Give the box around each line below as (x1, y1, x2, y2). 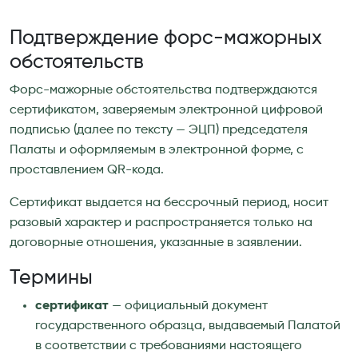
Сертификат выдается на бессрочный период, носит (10, 196, 328, 209)
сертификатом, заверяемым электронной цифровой (10, 103, 323, 117)
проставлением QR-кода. (10, 163, 164, 177)
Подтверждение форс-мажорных (10, 27, 322, 49)
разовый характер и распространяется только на (10, 216, 312, 229)
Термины (10, 267, 93, 288)
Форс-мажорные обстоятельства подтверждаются (10, 83, 317, 97)
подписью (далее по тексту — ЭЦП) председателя (10, 123, 308, 137)
